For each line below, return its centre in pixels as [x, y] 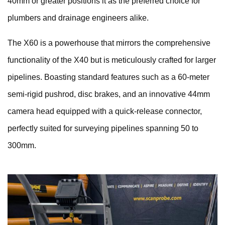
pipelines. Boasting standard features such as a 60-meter [108, 77]
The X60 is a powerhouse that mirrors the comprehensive [109, 43]
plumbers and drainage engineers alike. [78, 18]
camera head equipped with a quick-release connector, [105, 111]
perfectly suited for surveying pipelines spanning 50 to [103, 129]
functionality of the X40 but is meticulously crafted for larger [112, 60]
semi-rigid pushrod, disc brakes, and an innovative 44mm [109, 94]
